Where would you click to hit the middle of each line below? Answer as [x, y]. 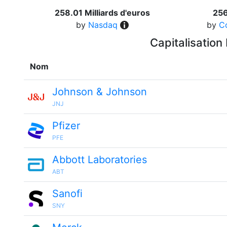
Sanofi [67, 194]
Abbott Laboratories [100, 160]
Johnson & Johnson [100, 92]
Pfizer [66, 126]
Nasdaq [103, 25]
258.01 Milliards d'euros [102, 13]
